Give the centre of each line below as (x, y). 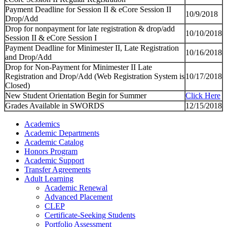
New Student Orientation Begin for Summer (76, 95)
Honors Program (51, 151)
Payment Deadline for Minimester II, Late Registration (92, 48)
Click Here (203, 95)
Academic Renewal (76, 187)
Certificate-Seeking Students (90, 215)
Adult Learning (49, 178)
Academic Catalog (54, 142)
